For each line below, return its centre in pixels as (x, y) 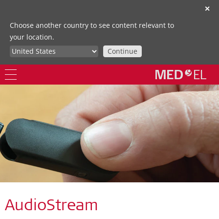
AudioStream (52, 207)
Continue (122, 51)
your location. (32, 37)
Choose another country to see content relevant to (92, 25)
